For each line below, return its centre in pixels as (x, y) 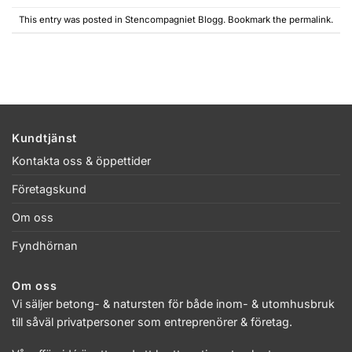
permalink (310, 20)
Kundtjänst (45, 138)
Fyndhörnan (45, 246)
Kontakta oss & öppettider (81, 161)
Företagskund (49, 189)
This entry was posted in (72, 20)
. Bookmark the (256, 20)
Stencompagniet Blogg (174, 20)
